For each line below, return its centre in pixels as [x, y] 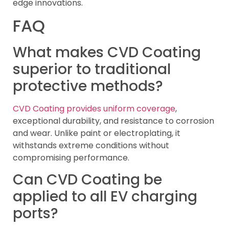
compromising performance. [71, 157]
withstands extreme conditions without [91, 145]
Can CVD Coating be [87, 180]
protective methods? [88, 86]
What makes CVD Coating [107, 52]
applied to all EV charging [105, 197]
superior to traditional [92, 69]
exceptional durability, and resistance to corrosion [113, 121]
